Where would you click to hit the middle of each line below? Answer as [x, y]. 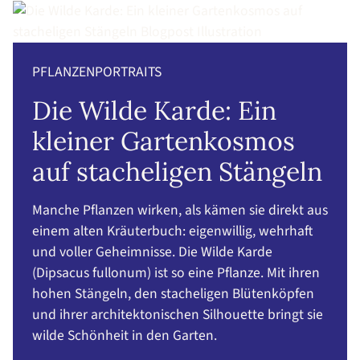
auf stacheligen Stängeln [177, 172]
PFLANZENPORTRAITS [97, 72]
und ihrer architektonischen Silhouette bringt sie [178, 315]
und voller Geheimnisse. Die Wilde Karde [152, 252]
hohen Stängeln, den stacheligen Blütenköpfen [173, 294]
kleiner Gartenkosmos [164, 141]
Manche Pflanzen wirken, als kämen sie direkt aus [180, 211]
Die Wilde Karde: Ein [154, 111]
